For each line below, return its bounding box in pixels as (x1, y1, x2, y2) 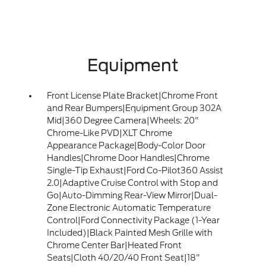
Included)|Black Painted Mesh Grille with (46, 228, 213, 238)
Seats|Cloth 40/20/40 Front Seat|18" (46, 253, 200, 263)
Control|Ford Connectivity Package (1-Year (46, 216, 220, 226)
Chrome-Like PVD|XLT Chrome (46, 128, 172, 138)
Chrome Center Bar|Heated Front (46, 240, 182, 251)
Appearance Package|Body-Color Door (46, 141, 205, 151)
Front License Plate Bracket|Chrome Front (46, 91, 218, 101)
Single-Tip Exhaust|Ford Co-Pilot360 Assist (46, 166, 223, 176)
